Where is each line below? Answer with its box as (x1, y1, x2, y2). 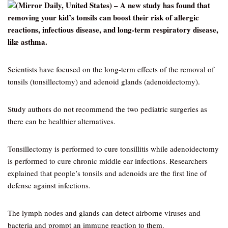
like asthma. (8, 36, 47, 47)
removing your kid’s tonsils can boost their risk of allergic (8, 12, 199, 23)
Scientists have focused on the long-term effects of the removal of (8, 64, 214, 74)
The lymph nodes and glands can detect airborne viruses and (8, 208, 201, 218)
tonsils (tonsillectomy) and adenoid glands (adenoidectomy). (8, 76, 200, 87)
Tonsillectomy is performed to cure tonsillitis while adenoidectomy (8, 144, 219, 154)
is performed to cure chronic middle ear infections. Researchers (8, 156, 208, 166)
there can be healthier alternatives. (8, 116, 116, 126)
